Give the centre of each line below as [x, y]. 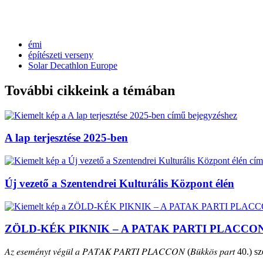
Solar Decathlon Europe [73, 65]
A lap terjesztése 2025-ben [66, 138]
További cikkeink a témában [90, 90]
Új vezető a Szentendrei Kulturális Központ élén [119, 183]
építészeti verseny [61, 55]
